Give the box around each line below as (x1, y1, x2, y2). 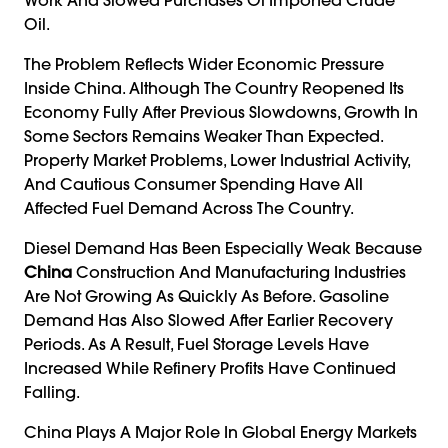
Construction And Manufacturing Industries (72, 261, 406, 282)
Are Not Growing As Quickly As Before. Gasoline (24, 285, 389, 306)
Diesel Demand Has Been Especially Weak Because (24, 237, 422, 258)
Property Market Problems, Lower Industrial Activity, (24, 149, 410, 170)
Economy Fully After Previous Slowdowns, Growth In (24, 101, 418, 122)
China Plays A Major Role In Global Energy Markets (24, 421, 417, 442)
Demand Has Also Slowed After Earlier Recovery (24, 309, 393, 330)
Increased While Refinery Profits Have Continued (24, 357, 396, 378)
